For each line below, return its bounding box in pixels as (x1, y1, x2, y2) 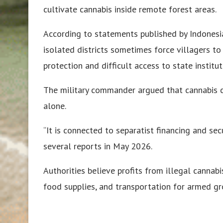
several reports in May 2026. (43, 140, 152, 152)
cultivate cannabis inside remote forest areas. (43, 3, 217, 15)
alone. (43, 100, 66, 111)
